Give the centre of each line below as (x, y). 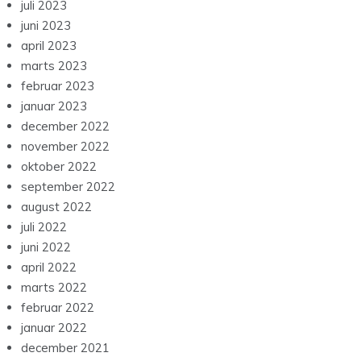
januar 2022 (54, 328)
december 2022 (65, 127)
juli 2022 (44, 227)
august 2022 (56, 207)
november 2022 (65, 147)
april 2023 (49, 46)
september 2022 (68, 187)
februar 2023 (58, 86)
